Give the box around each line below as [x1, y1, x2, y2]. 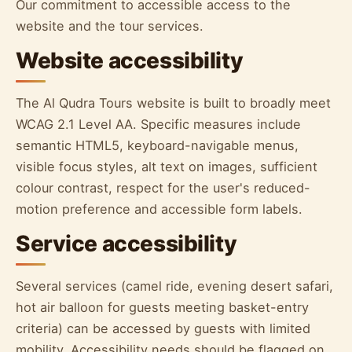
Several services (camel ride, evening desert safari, [16, 278, 333, 295]
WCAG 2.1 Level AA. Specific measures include [16, 116, 301, 133]
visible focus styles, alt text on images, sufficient [16, 159, 317, 175]
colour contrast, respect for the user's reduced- [16, 180, 310, 196]
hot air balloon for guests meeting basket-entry [16, 299, 309, 316]
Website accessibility [16, 46, 244, 74]
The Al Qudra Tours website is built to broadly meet [16, 95, 331, 112]
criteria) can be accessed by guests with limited [16, 321, 310, 337]
